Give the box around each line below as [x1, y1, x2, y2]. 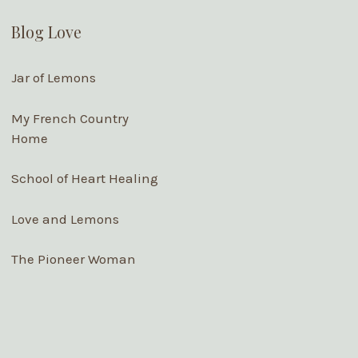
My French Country [10, 109, 129, 126]
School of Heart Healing [10, 170, 158, 187]
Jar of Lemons [10, 70, 96, 86]
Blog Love [10, 21, 82, 43]
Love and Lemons [10, 210, 119, 227]
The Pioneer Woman [10, 251, 136, 268]
